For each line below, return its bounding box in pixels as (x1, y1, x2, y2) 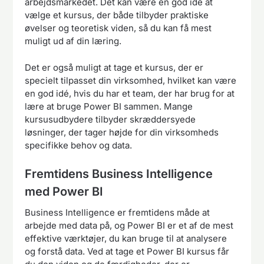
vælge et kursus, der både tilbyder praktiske (25, 9, 209, 21)
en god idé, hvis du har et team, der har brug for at (25, 87, 235, 99)
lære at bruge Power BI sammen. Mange (25, 100, 193, 112)
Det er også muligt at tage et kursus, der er (25, 61, 204, 73)
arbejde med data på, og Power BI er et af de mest (25, 220, 234, 232)
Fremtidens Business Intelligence (25, 167, 213, 181)
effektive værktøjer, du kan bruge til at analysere (25, 233, 227, 245)
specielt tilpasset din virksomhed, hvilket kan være (25, 74, 237, 86)
